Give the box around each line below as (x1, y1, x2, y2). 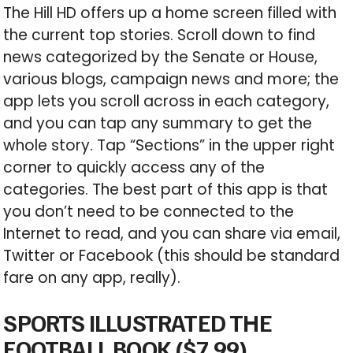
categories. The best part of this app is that (3, 179, 329, 201)
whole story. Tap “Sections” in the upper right (3, 135, 336, 157)
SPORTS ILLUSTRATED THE (3, 307, 272, 338)
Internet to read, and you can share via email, (3, 223, 341, 245)
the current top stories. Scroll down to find (3, 24, 316, 46)
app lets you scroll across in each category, (3, 91, 330, 113)
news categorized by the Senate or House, (3, 46, 318, 69)
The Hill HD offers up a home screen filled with (3, 2, 337, 24)
